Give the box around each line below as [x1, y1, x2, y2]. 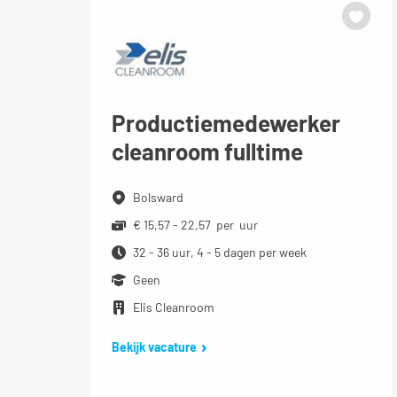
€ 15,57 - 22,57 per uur [133, 217, 258, 233]
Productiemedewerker [112, 109, 340, 137]
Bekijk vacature [112, 339, 197, 355]
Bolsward [133, 190, 183, 206]
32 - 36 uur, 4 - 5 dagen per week [133, 245, 307, 261]
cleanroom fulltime [112, 137, 303, 166]
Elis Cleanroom [133, 300, 214, 315]
